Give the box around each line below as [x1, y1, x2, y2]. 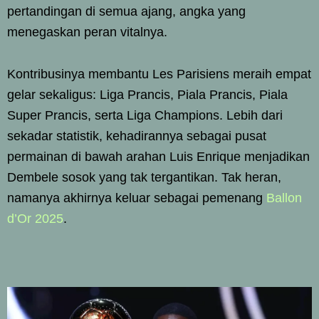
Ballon [266, 190, 302, 205]
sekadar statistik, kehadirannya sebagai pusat [7, 128, 266, 143]
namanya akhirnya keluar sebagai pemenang [7, 190, 266, 205]
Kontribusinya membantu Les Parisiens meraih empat [7, 66, 311, 81]
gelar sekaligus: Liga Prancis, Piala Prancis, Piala [7, 87, 288, 102]
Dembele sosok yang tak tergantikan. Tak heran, [7, 169, 281, 184]
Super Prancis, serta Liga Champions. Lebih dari [7, 108, 283, 122]
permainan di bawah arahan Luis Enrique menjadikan [7, 149, 310, 164]
